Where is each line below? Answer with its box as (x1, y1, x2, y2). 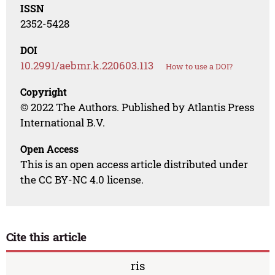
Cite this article (6, 228, 87, 244)
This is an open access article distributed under (20, 157, 249, 172)
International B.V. (20, 115, 106, 130)
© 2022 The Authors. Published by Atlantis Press (20, 100, 255, 115)
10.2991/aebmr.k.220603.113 (20, 58, 154, 73)
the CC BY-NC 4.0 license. (20, 172, 144, 187)
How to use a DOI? (166, 61, 233, 72)
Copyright (20, 85, 68, 99)
